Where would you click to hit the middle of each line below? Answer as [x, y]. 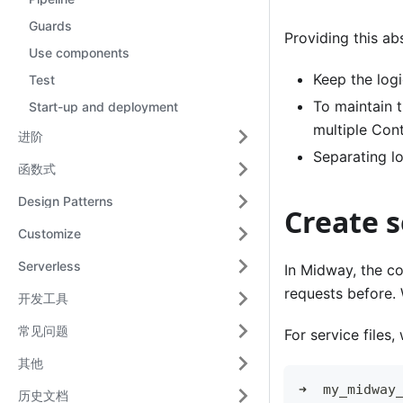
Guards [50, 26]
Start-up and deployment [103, 107]
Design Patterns [66, 201]
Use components [79, 53]
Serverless [49, 266]
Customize [49, 233]
